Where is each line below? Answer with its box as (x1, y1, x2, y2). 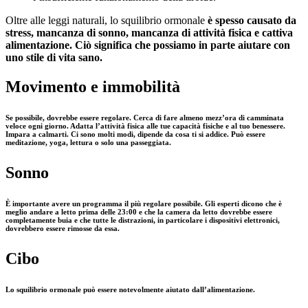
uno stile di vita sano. (5, 52, 102, 64)
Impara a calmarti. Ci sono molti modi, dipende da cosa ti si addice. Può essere (5, 130, 265, 139)
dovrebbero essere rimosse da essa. (5, 224, 120, 233)
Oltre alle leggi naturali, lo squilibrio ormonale (5, 14, 208, 27)
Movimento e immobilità (5, 78, 180, 96)
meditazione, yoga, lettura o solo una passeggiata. (5, 138, 171, 147)
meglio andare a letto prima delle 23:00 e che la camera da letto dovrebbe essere (5, 208, 272, 217)
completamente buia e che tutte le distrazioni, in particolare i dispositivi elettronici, (5, 216, 280, 225)
